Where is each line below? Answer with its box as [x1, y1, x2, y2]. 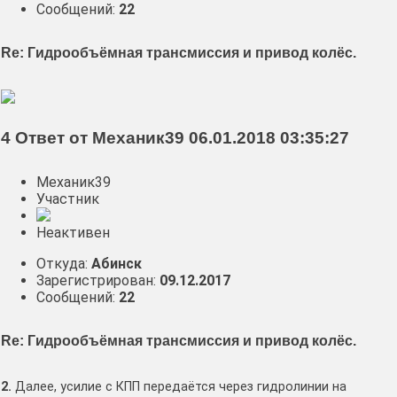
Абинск [91, 255, 142, 273]
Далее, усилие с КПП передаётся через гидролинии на [12, 378, 346, 394]
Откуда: [36, 255, 91, 273]
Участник [36, 191, 99, 208]
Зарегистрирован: [36, 272, 160, 290]
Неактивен [36, 224, 110, 242]
